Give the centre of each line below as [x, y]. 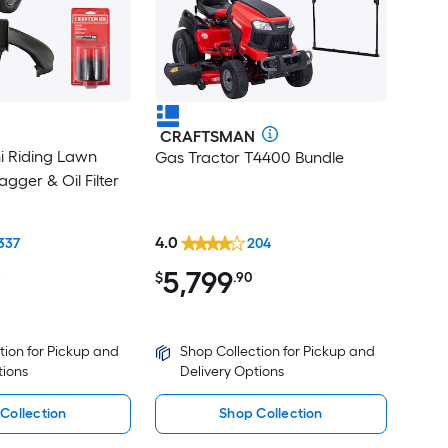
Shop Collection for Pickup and [277, 352]
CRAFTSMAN [207, 136]
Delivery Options [231, 372]
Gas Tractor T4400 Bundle [249, 157]
